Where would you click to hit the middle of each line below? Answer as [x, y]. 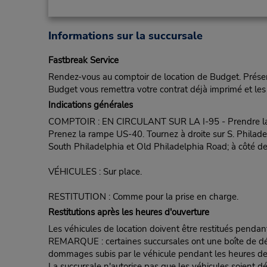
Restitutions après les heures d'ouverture [128, 212]
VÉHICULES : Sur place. [95, 172]
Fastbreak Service [83, 60]
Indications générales [90, 105]
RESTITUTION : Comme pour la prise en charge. [143, 197]
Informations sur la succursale [125, 36]
